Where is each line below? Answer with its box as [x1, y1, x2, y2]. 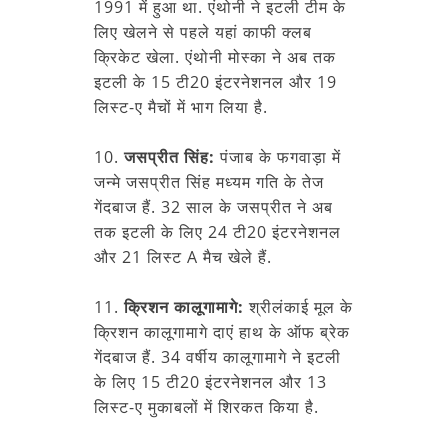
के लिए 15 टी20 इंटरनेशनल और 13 [94, 370, 327, 393]
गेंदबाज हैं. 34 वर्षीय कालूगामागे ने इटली [94, 345, 341, 368]
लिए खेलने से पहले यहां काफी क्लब [94, 20, 312, 43]
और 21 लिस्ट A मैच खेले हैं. [94, 245, 272, 268]
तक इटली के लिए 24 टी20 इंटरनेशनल [94, 220, 341, 243]
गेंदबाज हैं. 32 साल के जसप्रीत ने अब [94, 195, 333, 218]
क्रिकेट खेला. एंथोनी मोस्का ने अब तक [94, 45, 336, 68]
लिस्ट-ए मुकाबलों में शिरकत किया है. [94, 395, 319, 418]
